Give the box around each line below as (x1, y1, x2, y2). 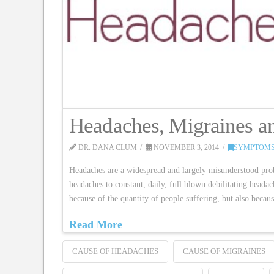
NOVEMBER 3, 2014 (152, 143, 220, 152)
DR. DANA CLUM (76, 143, 137, 152)
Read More (69, 218, 122, 231)
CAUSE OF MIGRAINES (182, 246, 265, 256)
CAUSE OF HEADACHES (72, 246, 158, 256)
